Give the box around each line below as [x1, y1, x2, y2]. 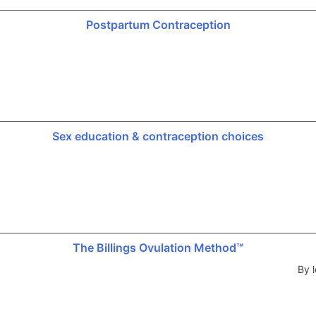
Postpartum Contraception [85, 17, 231, 32]
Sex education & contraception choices [52, 128, 264, 143]
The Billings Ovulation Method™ [73, 240, 243, 255]
